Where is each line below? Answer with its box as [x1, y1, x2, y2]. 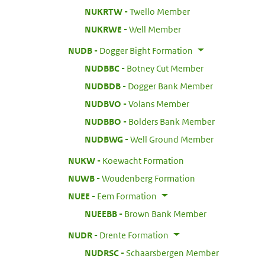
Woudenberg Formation [102, 172, 195, 184]
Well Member [129, 23, 181, 35]
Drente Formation [99, 229, 169, 241]
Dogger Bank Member [128, 80, 213, 92]
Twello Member [130, 5, 190, 17]
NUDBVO [85, 98, 121, 109]
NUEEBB [85, 208, 117, 219]
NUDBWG [85, 133, 123, 145]
